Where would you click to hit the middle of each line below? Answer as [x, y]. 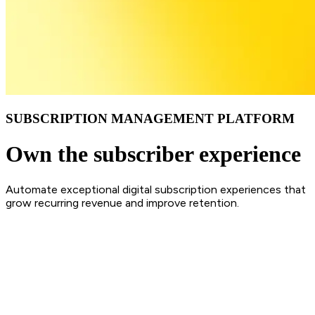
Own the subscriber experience [153, 154]
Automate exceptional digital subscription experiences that [156, 189]
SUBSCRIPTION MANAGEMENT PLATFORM [150, 118]
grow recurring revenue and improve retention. [122, 202]
